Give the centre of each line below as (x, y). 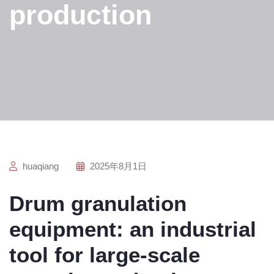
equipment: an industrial (133, 229)
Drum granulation (98, 203)
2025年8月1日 (117, 166)
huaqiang (39, 166)
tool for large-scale (105, 255)
